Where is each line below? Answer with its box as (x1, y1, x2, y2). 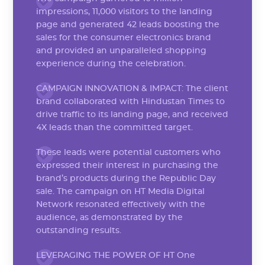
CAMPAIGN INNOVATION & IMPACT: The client (35, 84, 228, 93)
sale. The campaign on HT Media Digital (35, 187, 205, 196)
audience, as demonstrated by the (35, 213, 183, 222)
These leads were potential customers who (35, 148, 221, 157)
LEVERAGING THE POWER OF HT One (35, 251, 195, 260)
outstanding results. (35, 226, 121, 235)
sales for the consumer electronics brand (35, 33, 211, 42)
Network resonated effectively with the (35, 200, 205, 209)
